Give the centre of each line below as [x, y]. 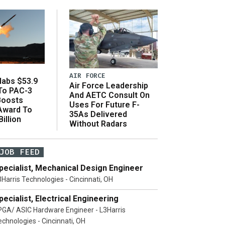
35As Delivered [98, 114]
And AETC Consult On [109, 95]
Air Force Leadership [109, 85]
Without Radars [98, 124]
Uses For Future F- [104, 104]
